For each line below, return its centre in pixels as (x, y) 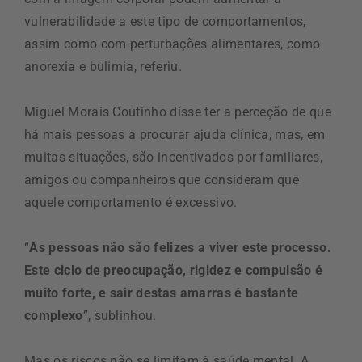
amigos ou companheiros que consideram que (162, 179)
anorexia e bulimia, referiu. (103, 66)
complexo (54, 315)
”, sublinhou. (120, 315)
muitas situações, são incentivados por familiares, (174, 157)
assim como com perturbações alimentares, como (173, 44)
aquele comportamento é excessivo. (131, 202)
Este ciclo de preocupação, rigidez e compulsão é (174, 270)
